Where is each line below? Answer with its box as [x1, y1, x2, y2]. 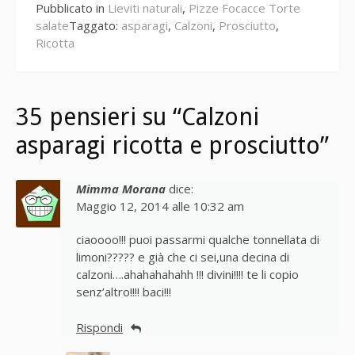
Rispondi [76, 319, 123, 336]
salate [36, 18, 69, 35]
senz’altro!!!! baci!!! [76, 284, 171, 300]
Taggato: [69, 18, 121, 35]
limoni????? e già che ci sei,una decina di [76, 250, 289, 265]
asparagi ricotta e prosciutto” [16, 132, 329, 161]
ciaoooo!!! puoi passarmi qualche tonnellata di [76, 232, 319, 248]
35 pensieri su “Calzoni [16, 104, 259, 132]
